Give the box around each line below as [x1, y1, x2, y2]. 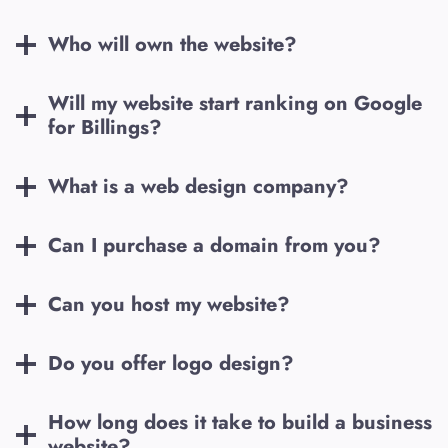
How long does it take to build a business [48, 408, 432, 438]
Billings [81, 113, 149, 143]
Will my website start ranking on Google [48, 89, 422, 119]
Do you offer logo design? [48, 349, 294, 379]
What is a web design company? [48, 172, 349, 202]
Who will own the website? [48, 30, 297, 60]
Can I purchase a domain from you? [48, 231, 381, 261]
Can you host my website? [48, 290, 290, 320]
